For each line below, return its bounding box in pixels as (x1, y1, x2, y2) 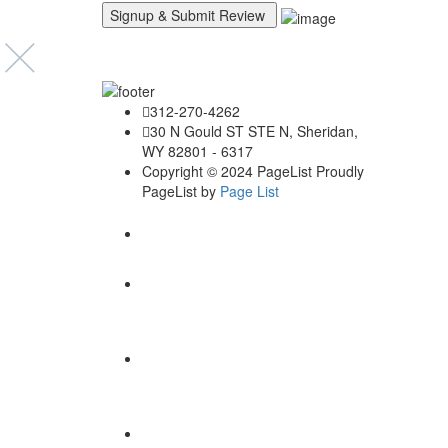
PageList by (142, 180, 220, 201)
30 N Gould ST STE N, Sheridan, (150, 120, 358, 141)
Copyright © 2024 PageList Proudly (142, 160, 364, 181)
